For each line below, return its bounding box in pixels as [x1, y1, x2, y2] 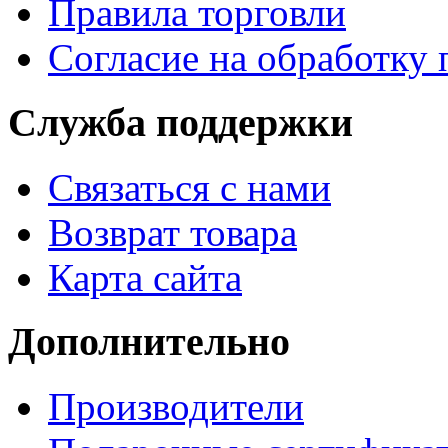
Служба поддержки [8, 99, 353, 145]
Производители [48, 385, 304, 428]
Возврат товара [48, 210, 297, 254]
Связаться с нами [48, 165, 331, 209]
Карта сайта [48, 255, 242, 299]
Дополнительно [8, 319, 290, 365]
